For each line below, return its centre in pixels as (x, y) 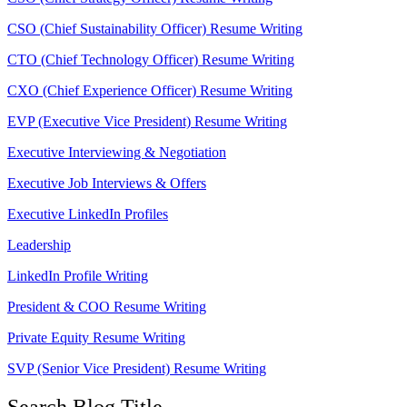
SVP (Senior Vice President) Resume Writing (137, 369)
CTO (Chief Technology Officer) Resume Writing (151, 60)
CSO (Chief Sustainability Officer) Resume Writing (155, 29)
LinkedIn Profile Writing (78, 276)
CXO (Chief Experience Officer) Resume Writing (150, 91)
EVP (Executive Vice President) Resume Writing (147, 122)
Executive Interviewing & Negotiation (117, 153)
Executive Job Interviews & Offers (107, 184)
